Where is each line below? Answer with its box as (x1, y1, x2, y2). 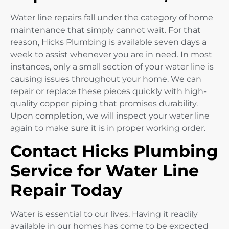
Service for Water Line (10, 161, 199, 181)
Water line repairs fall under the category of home (10, 12, 213, 22)
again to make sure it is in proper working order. (10, 123, 205, 133)
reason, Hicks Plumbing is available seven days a (10, 37, 207, 47)
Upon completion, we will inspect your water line (10, 110, 210, 121)
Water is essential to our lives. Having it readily (10, 209, 198, 219)
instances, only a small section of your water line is (10, 61, 214, 72)
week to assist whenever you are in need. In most (10, 49, 212, 59)
